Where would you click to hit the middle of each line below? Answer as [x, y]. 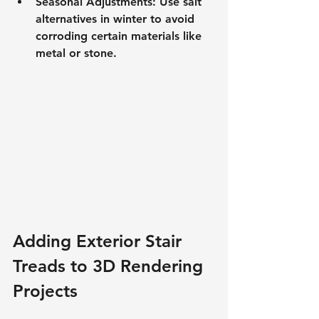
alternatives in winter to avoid [117, 19]
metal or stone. [76, 53]
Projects [45, 291]
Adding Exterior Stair [100, 241]
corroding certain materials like [120, 36]
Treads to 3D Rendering [110, 266]
